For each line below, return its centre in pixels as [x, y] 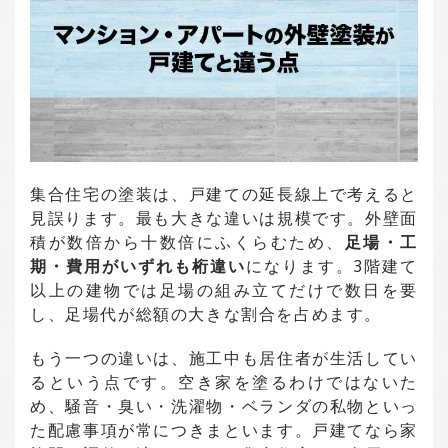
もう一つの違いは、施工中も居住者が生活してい [224, 358]
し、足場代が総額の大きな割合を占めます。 [206, 314]
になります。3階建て [331, 266]
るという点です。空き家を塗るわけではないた [224, 382]
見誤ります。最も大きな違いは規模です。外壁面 [224, 218]
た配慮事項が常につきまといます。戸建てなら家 [224, 430]
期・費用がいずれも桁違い [138, 266]
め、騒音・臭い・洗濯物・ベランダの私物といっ [224, 406]
